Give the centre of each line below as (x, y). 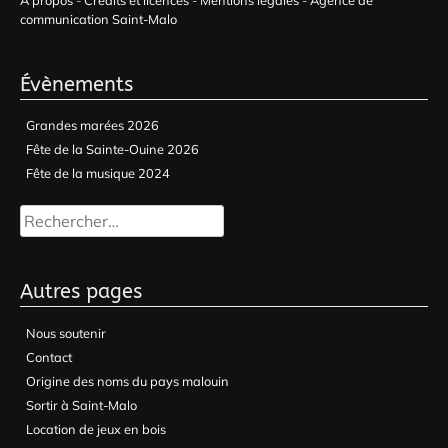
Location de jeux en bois (96, 429)
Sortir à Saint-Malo (82, 404)
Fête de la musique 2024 (98, 173)
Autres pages (81, 291)
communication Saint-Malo (98, 18)
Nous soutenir (66, 332)
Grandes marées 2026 (93, 124)
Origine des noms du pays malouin (128, 380)
